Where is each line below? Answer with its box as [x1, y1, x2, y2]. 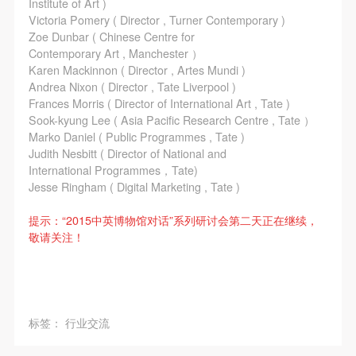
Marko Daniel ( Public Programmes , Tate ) [28, 128, 248, 145]
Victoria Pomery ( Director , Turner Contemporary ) [28, 11, 285, 28]
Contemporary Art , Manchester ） [28, 44, 203, 61]
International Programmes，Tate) [28, 161, 201, 178]
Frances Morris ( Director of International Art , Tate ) [28, 95, 293, 111]
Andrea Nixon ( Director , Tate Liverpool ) [28, 78, 239, 95]
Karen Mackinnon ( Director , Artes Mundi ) [28, 61, 249, 78]
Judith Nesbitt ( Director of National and [28, 145, 226, 161]
